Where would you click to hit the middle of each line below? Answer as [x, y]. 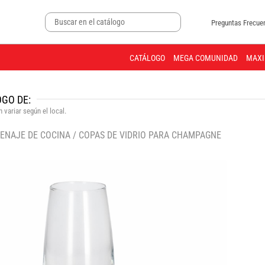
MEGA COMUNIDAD [206, 58]
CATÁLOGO [147, 58]
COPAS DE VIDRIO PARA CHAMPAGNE [150, 135]
